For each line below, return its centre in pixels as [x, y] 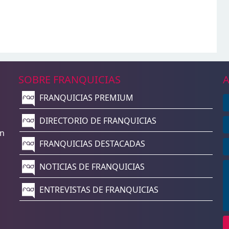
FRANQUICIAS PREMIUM [85, 98]
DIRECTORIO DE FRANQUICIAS [97, 121]
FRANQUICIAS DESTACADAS [91, 144]
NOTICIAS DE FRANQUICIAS [91, 167]
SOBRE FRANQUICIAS [69, 79]
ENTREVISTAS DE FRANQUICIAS [98, 190]
